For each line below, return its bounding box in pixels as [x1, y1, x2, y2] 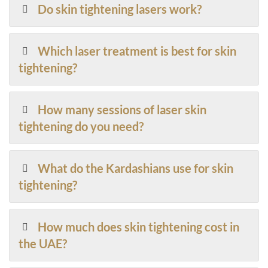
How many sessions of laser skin [38, 102, 207, 117]
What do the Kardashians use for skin [38, 161, 234, 176]
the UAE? [19, 236, 67, 251]
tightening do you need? [19, 119, 144, 134]
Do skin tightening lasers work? [38, 2, 202, 17]
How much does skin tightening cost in [38, 220, 240, 234]
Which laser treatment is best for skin [38, 44, 237, 59]
